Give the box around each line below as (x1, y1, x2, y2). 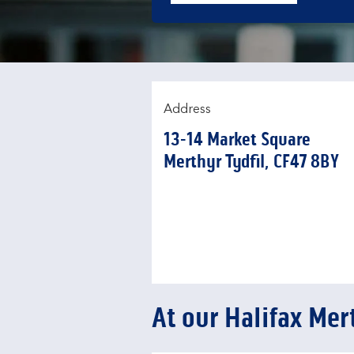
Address (164, 104, 211, 116)
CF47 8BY (273, 150, 339, 173)
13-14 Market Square (164, 128, 311, 151)
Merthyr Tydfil (164, 150, 265, 173)
